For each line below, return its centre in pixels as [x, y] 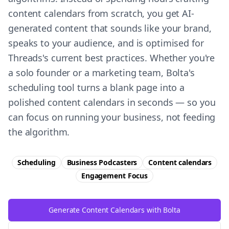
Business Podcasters [102, 162]
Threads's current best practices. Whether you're [112, 58]
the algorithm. [39, 132]
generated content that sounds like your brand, [110, 28]
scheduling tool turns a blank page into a [97, 87]
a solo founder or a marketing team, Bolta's [101, 73]
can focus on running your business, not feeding [112, 117]
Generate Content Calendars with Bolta [114, 210]
